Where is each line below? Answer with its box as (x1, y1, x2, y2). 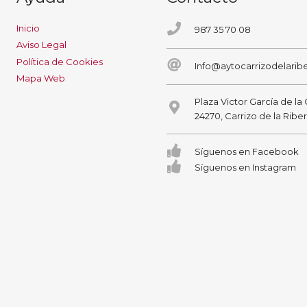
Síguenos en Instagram (195, 161, 297, 173)
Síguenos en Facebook (195, 145, 299, 157)
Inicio (16, 22, 40, 34)
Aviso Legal (16, 39, 66, 50)
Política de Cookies (16, 56, 103, 67)
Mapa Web (16, 73, 65, 84)
